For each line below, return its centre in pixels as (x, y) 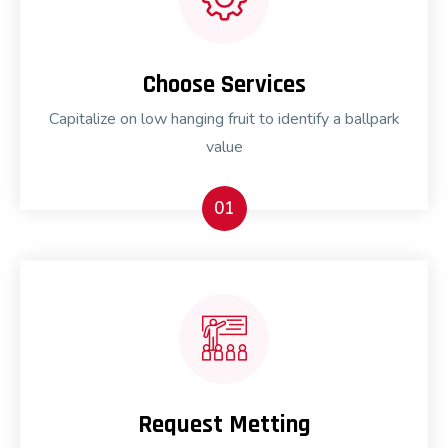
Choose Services (224, 85)
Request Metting (224, 425)
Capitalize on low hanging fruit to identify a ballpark (224, 119)
